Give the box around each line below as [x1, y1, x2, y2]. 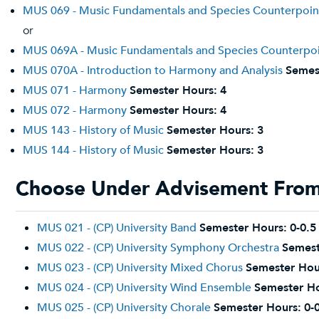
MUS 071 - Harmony [23, 83, 127, 98]
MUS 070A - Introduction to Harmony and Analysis [23, 63, 283, 78]
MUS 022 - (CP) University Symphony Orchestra [37, 240, 279, 256]
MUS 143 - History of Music [23, 122, 164, 138]
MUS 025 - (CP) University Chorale [37, 300, 211, 315]
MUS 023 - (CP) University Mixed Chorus [37, 260, 243, 276]
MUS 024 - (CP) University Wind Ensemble [37, 280, 251, 296]
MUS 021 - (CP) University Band [37, 220, 197, 236]
